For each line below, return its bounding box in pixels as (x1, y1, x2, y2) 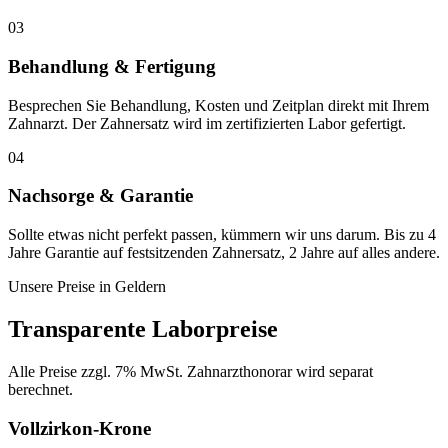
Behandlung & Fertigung (8, 55, 216, 77)
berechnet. (8, 380, 73, 398)
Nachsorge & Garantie (8, 185, 193, 207)
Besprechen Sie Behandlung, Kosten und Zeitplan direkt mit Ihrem (8, 96, 429, 114)
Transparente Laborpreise (8, 315, 278, 342)
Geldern (115, 278, 166, 295)
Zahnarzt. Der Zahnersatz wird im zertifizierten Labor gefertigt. (8, 114, 406, 132)
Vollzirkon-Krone (8, 417, 151, 439)
